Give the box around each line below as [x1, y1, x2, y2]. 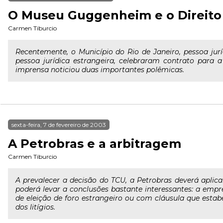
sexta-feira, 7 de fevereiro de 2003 [11, 121, 106, 128]
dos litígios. [15, 203, 55, 212]
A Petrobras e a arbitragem [8, 136, 181, 151]
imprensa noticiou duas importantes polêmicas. [15, 65, 184, 74]
